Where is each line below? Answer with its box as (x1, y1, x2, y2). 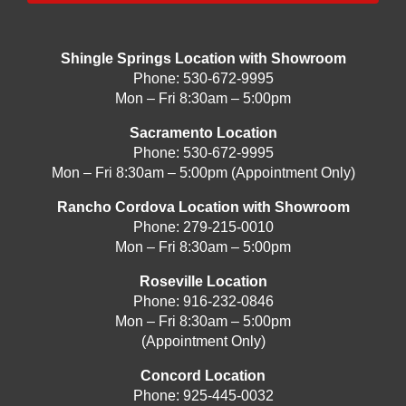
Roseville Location (139, 273, 267, 289)
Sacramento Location (129, 124, 277, 140)
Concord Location (140, 367, 266, 383)
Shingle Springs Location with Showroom (60, 50, 346, 66)
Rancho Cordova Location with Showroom (56, 198, 350, 215)
